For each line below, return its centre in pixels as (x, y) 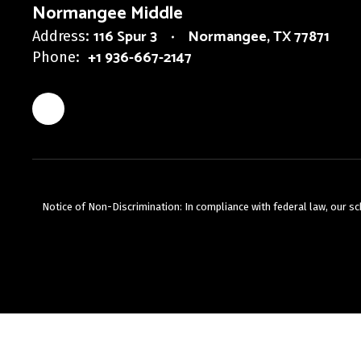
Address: (61, 36)
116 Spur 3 (125, 37)
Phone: (56, 57)
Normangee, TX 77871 (259, 37)
